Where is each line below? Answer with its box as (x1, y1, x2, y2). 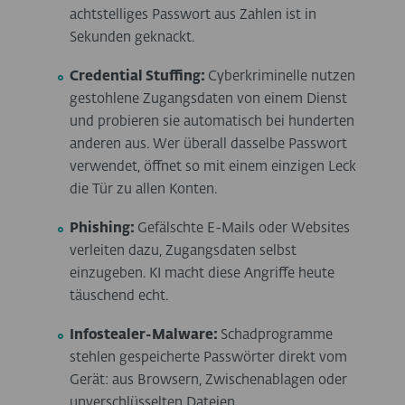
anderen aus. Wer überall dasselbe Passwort (70, 137, 348, 152)
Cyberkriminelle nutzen (208, 70, 356, 84)
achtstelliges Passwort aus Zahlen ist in (70, 8, 317, 23)
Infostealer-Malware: (70, 328, 221, 343)
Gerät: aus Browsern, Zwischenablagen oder (70, 373, 348, 388)
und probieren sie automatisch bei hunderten (70, 115, 355, 129)
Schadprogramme (221, 328, 334, 343)
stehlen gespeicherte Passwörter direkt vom (70, 351, 348, 365)
